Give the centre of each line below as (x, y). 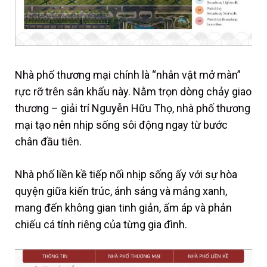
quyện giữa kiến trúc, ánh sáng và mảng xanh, (121, 191)
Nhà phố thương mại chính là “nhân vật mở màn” (128, 75)
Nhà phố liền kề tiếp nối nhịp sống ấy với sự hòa (126, 175)
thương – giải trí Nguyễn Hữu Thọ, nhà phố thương (133, 108)
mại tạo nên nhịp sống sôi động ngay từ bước (121, 125)
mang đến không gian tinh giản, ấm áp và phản (123, 208)
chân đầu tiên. (48, 142)
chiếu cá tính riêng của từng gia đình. (101, 225)
